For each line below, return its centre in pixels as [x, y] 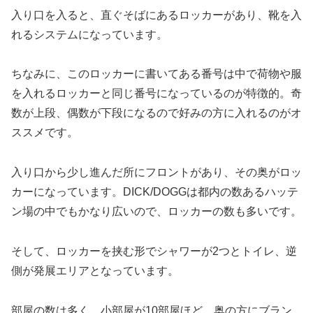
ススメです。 [45, 133]
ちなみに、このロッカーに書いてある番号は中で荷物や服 [156, 74]
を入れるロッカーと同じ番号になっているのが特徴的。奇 [156, 94]
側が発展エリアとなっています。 [95, 271]
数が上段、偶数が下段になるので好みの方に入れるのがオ [156, 113]
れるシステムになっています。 [89, 34]
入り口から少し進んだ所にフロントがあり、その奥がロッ [156, 173]
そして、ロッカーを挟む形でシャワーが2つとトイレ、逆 [154, 252]
